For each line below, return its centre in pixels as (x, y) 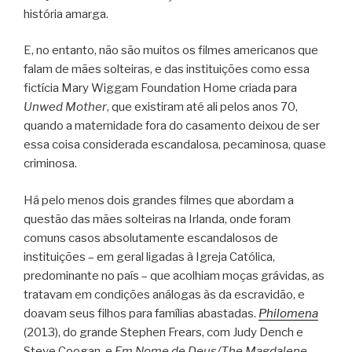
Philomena (288, 313)
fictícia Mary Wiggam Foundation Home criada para (160, 88)
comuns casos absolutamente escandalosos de (151, 238)
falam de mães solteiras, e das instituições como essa (167, 69)
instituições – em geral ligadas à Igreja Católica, (149, 257)
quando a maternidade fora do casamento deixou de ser (172, 126)
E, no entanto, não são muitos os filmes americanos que (171, 50)
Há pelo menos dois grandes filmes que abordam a (159, 200)
